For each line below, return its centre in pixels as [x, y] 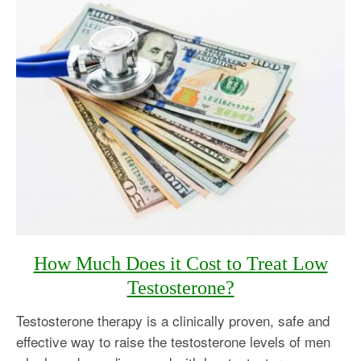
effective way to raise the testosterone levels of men [173, 342]
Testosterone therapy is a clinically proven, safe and [173, 321]
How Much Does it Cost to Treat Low [180, 264]
